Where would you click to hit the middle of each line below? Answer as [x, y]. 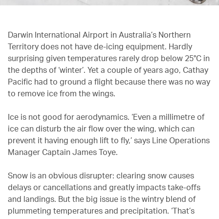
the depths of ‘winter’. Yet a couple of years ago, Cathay [108, 69]
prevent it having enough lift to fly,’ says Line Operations [109, 140]
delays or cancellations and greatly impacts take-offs [104, 187]
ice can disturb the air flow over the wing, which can [101, 128]
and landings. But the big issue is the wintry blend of [102, 198]
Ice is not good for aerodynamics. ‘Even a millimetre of [106, 116]
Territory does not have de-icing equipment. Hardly [100, 46]
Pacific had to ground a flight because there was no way [109, 81]
